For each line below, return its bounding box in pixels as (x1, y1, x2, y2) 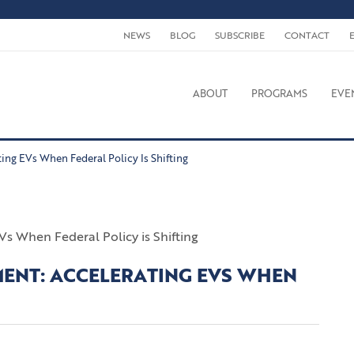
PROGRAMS (251, 89, 307, 100)
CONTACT (284, 32, 330, 41)
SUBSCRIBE (215, 32, 265, 41)
